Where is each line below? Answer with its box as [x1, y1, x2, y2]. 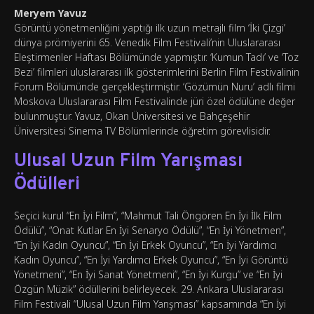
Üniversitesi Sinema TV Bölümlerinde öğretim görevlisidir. [14, 124, 271, 138]
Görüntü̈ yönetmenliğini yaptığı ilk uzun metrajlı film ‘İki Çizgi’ [14, 21, 285, 35]
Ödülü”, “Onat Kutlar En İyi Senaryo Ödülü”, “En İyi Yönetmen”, [14, 224, 286, 238]
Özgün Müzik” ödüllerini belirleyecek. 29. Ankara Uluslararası [14, 282, 284, 296]
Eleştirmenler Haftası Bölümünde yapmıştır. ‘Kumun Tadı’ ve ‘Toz [14, 50, 299, 64]
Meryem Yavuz [14, 6, 87, 20]
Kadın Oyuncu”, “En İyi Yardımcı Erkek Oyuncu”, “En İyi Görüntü [14, 253, 288, 267]
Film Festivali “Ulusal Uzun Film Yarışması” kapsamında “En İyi [14, 297, 286, 311]
